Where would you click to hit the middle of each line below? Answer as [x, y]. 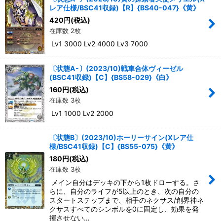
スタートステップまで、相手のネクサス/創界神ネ [127, 200]
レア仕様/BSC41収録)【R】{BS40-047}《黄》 [125, 8]
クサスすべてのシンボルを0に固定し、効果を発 [124, 209]
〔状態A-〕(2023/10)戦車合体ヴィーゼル [116, 68]
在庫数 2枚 [65, 31]
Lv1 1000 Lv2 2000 [81, 113]
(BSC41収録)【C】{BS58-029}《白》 [111, 77]
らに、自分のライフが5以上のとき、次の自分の [124, 191]
